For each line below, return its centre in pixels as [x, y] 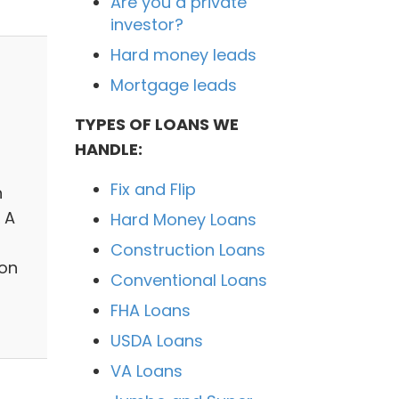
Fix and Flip [153, 189]
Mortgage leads [173, 85]
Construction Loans [187, 249]
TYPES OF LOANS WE [156, 124]
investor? [147, 24]
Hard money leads [183, 54]
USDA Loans [156, 340]
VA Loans [146, 370]
